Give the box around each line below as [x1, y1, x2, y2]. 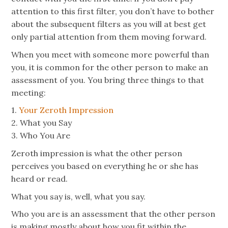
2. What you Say [11, 118, 72, 128]
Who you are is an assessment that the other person [11, 209, 216, 219]
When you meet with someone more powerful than [11, 49, 210, 60]
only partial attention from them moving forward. [11, 32, 207, 42]
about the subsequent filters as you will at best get [11, 19, 207, 30]
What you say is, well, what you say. [11, 191, 146, 202]
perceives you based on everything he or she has [11, 161, 199, 172]
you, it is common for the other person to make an [11, 62, 209, 72]
